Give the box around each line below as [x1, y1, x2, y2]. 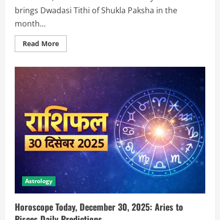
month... [15, 18, 46, 29]
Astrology [25, 177, 53, 186]
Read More [23, 38, 59, 48]
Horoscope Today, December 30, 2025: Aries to [15, 200, 183, 214]
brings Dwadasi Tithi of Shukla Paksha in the [15, 4, 177, 16]
